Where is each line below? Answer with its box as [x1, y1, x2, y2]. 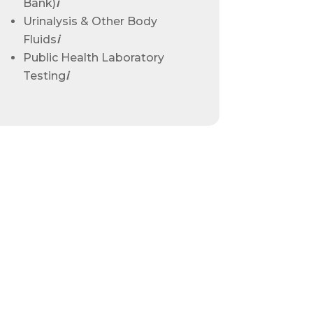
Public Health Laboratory [22, 50, 164, 64]
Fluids [22, 32, 57, 46]
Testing [22, 68, 66, 82]
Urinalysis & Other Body [22, 14, 157, 28]
